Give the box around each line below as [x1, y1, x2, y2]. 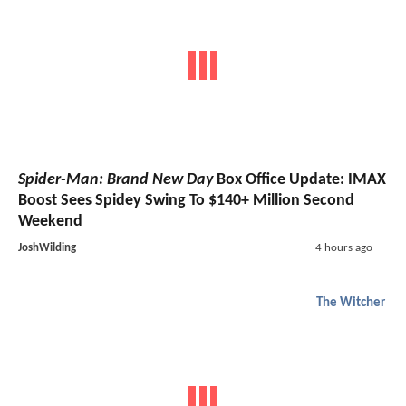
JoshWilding [18, 242, 76, 255]
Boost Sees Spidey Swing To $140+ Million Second [18, 192, 354, 210]
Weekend [18, 213, 82, 231]
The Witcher [316, 296, 385, 311]
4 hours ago [314, 242, 372, 255]
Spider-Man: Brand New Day [18, 171, 213, 189]
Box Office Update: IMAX [213, 171, 386, 189]
